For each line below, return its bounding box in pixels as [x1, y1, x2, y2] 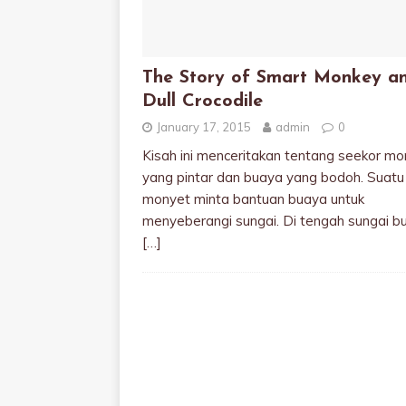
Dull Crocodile [142, 92, 263, 111]
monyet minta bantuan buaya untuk [142, 190, 364, 208]
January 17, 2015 [157, 120, 251, 134]
